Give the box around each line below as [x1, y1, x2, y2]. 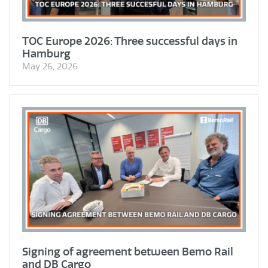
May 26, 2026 [22, 60, 78, 72]
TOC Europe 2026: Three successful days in [22, 34, 237, 47]
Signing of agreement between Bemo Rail [22, 245, 233, 258]
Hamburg [22, 47, 71, 60]
